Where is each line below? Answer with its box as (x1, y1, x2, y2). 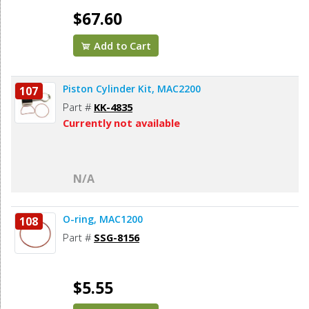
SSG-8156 (94, 230, 139, 245)
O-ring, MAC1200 (63, 212, 143, 226)
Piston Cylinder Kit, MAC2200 (63, 82, 201, 96)
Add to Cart (91, 39, 152, 53)
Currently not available (63, 116, 180, 130)
